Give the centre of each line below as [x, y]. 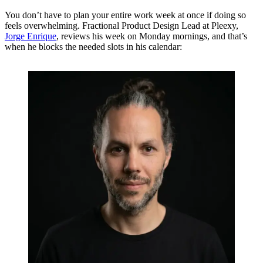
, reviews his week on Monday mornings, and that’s [152, 36]
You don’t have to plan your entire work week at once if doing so [125, 15]
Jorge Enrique [31, 36]
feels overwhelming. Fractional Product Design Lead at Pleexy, [122, 26]
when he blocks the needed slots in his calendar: [93, 47]
